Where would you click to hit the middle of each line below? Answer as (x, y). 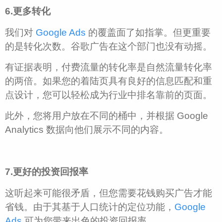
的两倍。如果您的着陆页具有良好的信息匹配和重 (109, 81)
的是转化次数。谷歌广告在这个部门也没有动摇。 (109, 46)
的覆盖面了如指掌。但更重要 (148, 32)
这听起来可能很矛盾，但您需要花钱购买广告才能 (109, 193)
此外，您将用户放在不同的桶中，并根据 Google (107, 116)
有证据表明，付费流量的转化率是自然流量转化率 (109, 67)
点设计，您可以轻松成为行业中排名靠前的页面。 (109, 95)
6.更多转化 (28, 11)
